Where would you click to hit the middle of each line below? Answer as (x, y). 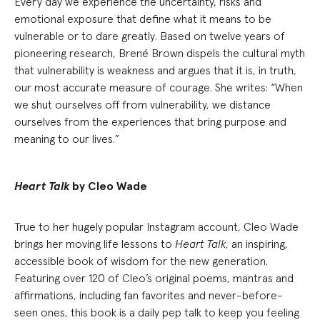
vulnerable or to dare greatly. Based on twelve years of (150, 36)
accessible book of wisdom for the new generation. (141, 261)
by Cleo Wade (108, 186)
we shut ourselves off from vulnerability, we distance (142, 104)
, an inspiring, (257, 244)
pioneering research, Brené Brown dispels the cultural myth (160, 53)
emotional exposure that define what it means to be (143, 19)
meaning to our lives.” (67, 139)
